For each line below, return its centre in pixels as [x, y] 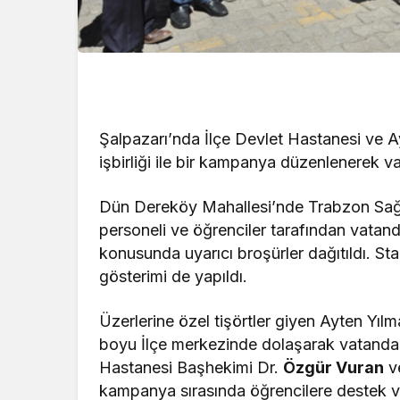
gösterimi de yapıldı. [174, 277]
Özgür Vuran [334, 368]
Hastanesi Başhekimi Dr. [192, 368]
